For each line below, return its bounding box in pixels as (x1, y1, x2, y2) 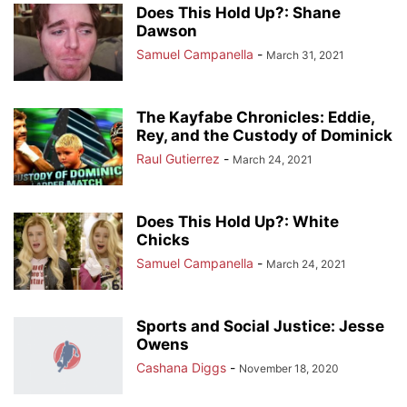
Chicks (136, 231, 190, 250)
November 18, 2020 (239, 362, 339, 376)
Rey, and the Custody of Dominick (136, 126, 392, 145)
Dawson (136, 22, 197, 41)
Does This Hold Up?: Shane (136, 4, 341, 23)
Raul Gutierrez (136, 151, 220, 167)
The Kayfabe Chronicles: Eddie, (136, 108, 374, 127)
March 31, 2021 (266, 48, 344, 63)
